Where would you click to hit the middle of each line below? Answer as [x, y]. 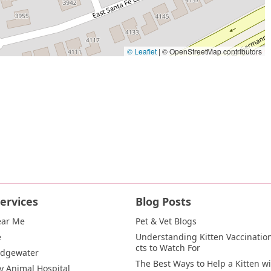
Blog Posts [163, 201]
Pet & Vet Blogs [166, 221]
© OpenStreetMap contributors [211, 51]
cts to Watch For [168, 248]
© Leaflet [142, 51]
